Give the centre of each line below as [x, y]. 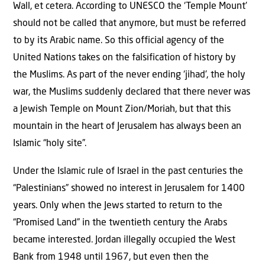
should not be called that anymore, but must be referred [130, 23]
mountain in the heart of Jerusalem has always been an [127, 126]
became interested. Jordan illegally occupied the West [124, 240]
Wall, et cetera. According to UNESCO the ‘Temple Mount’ [130, 6]
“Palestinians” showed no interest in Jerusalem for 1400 [129, 189]
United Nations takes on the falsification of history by [125, 58]
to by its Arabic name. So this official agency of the [119, 41]
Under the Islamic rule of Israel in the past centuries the [128, 172]
